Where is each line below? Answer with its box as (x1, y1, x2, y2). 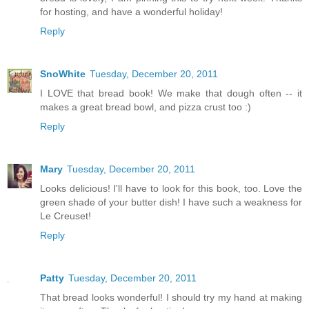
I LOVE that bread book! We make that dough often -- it (40, 87, 302, 99)
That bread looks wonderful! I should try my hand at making (40, 291, 302, 303)
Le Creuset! (40, 210, 91, 221)
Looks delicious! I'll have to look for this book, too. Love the (40, 182, 302, 194)
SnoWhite (40, 68, 86, 79)
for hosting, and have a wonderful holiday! (40, 6, 223, 17)
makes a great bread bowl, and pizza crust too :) (40, 101, 251, 112)
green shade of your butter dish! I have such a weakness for (40, 196, 302, 208)
